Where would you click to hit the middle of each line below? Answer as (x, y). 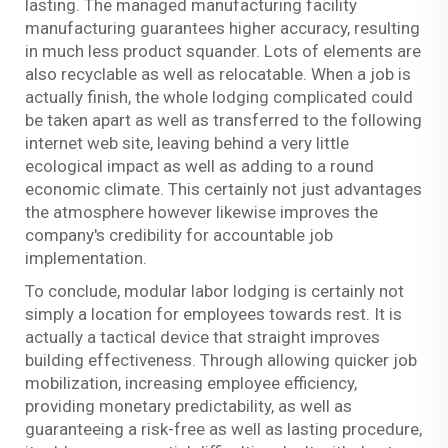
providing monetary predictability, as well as (188, 405)
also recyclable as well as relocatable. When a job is (218, 73)
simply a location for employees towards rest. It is (213, 313)
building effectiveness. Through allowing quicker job (221, 359)
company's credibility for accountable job (179, 234)
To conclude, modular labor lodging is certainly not (214, 290)
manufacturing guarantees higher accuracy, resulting (222, 27)
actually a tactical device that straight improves (202, 336)
